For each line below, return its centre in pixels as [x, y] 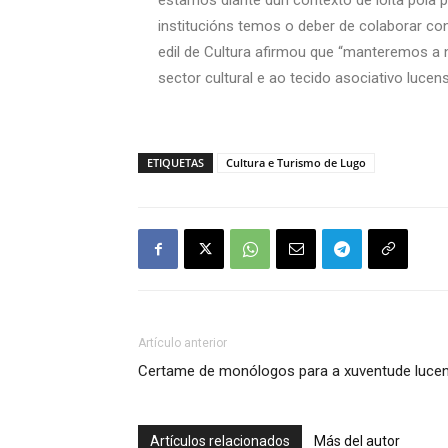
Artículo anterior [182, 343]
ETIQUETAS [175, 162]
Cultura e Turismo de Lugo [296, 162]
